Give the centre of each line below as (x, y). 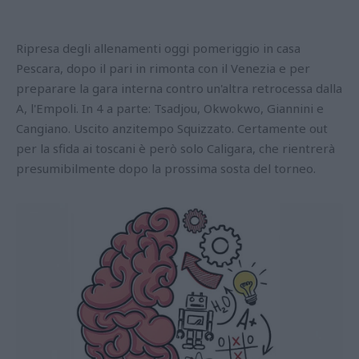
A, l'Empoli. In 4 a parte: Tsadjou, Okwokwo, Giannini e (170, 108)
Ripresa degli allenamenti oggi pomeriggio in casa (158, 48)
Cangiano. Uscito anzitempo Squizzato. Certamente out (172, 128)
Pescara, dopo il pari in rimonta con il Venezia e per (163, 68)
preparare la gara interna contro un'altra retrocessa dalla (179, 88)
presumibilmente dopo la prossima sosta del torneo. (167, 168)
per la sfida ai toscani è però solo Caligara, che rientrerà (175, 148)
